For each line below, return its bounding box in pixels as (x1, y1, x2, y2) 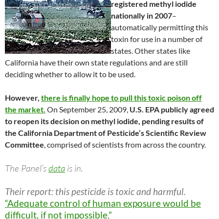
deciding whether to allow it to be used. (5, 69, 135, 79)
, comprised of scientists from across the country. (44, 140, 206, 150)
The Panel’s (5, 162, 48, 175)
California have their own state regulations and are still (5, 58, 188, 67)
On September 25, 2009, (45, 105, 128, 114)
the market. (5, 105, 45, 114)
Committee (5, 140, 44, 150)
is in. (65, 162, 83, 175)
